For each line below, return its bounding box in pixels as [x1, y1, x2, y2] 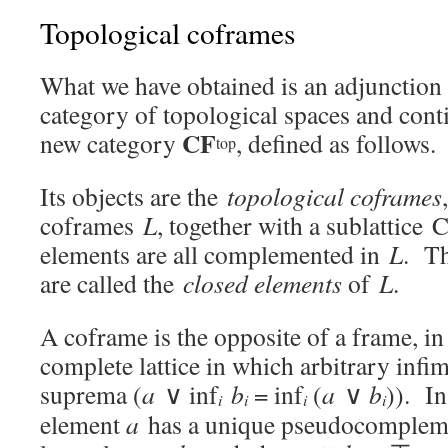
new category [40, 126, 182, 160]
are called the [40, 266, 183, 300]
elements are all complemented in [40, 237, 389, 271]
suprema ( [40, 377, 142, 411]
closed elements [183, 266, 342, 300]
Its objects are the [40, 179, 227, 213]
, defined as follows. [236, 126, 436, 160]
